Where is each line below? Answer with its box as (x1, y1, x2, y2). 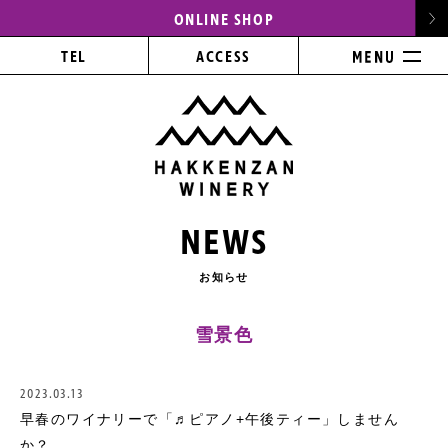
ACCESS (196, 47, 251, 68)
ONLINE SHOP (173, 9, 275, 31)
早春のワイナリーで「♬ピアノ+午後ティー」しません (20, 410, 399, 427)
